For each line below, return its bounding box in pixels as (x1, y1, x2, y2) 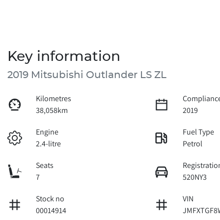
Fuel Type (183, 126, 215, 137)
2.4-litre (36, 138, 61, 149)
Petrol (183, 138, 203, 149)
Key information (7, 50, 120, 64)
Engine (36, 126, 59, 137)
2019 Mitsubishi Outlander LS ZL (7, 70, 166, 80)
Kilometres (36, 93, 72, 104)
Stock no (36, 193, 65, 204)
